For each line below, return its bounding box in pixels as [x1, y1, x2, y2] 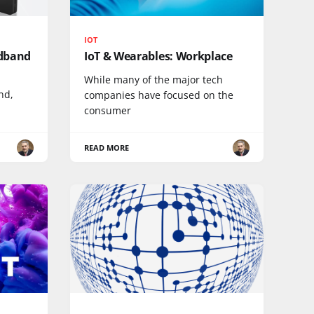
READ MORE [84, 142, 130, 153]
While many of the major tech [84, 73, 223, 86]
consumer [84, 104, 131, 117]
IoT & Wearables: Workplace [84, 48, 233, 64]
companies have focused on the [84, 88, 233, 102]
